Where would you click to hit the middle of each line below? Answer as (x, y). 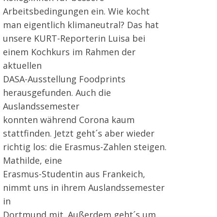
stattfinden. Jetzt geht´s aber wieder (79, 133)
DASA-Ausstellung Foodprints (64, 79)
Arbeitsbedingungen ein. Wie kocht (76, 11)
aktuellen (22, 65)
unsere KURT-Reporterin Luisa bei (74, 38)
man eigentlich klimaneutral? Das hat (81, 24)
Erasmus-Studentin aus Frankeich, (74, 174)
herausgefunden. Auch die (57, 92)
